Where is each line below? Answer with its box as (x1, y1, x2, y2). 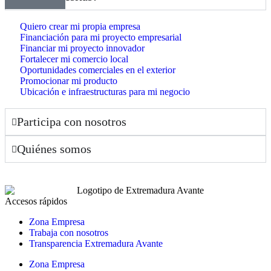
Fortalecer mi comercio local (20, 53, 128, 64)
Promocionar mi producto (20, 75, 117, 86)
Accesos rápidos (5, 196, 67, 207)
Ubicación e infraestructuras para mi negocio (20, 86, 190, 97)
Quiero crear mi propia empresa (20, 21, 140, 31)
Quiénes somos (17, 142, 91, 155)
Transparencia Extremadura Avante (29, 238, 163, 249)
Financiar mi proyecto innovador (20, 42, 145, 53)
